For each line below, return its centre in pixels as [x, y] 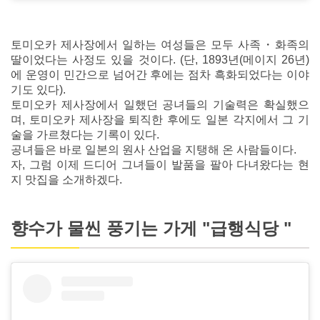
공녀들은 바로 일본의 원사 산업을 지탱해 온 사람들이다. [154, 149]
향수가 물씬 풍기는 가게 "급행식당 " [151, 228]
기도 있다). [38, 89]
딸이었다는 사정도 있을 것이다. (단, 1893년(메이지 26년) [160, 59]
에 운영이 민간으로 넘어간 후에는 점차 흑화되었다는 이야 [160, 74]
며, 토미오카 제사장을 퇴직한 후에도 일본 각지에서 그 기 [160, 119]
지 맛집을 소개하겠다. [66, 179]
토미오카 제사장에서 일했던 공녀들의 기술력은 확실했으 [160, 104]
